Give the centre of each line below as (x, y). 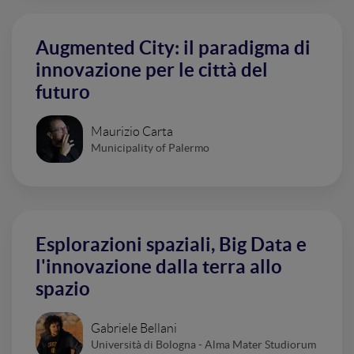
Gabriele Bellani (134, 328)
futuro (63, 92)
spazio (63, 289)
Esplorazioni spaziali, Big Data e (171, 245)
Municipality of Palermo (150, 147)
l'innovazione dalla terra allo (159, 267)
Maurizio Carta (132, 131)
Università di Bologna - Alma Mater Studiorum (203, 344)
